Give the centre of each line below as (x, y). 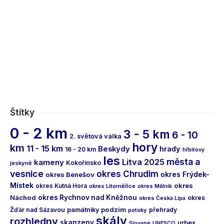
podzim (113, 210)
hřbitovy (193, 150)
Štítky (22, 113)
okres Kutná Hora (61, 186)
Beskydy (114, 149)
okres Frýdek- (185, 174)
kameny (49, 162)
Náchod (23, 198)
